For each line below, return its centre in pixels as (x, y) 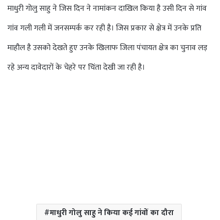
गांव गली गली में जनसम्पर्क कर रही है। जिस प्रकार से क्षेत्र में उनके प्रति (104, 28)
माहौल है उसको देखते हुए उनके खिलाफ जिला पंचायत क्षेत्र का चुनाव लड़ (107, 48)
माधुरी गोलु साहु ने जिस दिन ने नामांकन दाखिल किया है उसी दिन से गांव (107, 8)
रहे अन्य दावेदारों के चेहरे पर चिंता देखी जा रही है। (76, 67)
